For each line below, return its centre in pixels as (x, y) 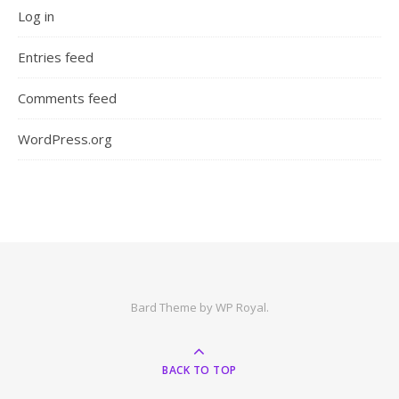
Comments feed (67, 98)
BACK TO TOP (199, 370)
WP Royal (240, 308)
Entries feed (56, 57)
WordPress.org (65, 139)
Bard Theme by (173, 308)
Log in (36, 16)
